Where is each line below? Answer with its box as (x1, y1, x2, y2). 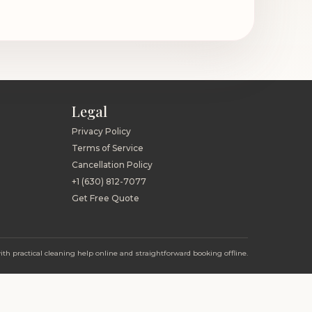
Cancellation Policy (72, 159, 153, 170)
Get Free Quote (72, 193, 140, 203)
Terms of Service (72, 143, 144, 153)
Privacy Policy (72, 126, 132, 136)
